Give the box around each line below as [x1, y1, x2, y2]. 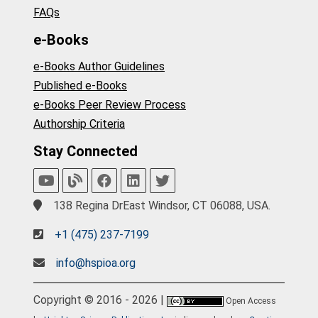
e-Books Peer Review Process [33, 98, 186, 112]
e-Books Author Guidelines [33, 60, 165, 74]
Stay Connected [33, 142, 138, 160]
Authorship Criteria [33, 117, 125, 131]
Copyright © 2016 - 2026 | [33, 292, 167, 307]
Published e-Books [33, 79, 127, 93]
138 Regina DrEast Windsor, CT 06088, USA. [50, 199, 270, 213]
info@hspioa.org [56, 256, 136, 270]
